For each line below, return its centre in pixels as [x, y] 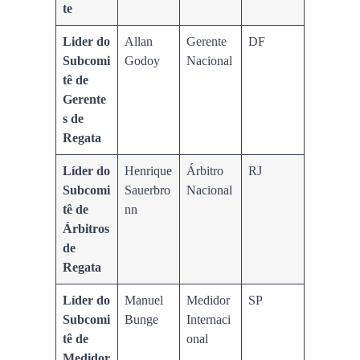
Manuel [144, 301]
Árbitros [86, 229]
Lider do [87, 42]
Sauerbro [148, 190]
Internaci [209, 320]
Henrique [149, 171]
